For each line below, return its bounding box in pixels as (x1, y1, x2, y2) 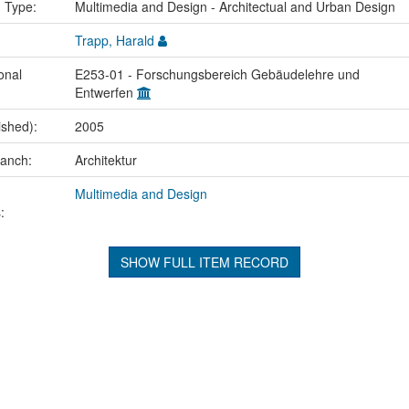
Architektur (74, 150, 137, 169)
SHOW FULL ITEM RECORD (120, 252, 288, 271)
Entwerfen (74, 82, 137, 101)
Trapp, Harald (74, 30, 154, 49)
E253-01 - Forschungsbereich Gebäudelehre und (74, 64, 360, 83)
